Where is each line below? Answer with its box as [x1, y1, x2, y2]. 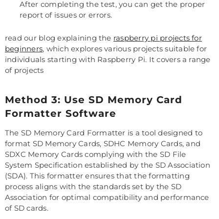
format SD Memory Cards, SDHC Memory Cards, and [5, 139, 201, 149]
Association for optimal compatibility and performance [5, 193, 209, 202]
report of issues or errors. [20, 10, 112, 20]
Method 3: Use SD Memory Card [5, 94, 182, 106]
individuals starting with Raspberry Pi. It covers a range [5, 55, 211, 65]
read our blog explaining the [5, 33, 113, 43]
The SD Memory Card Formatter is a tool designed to [5, 128, 202, 138]
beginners [5, 44, 43, 54]
